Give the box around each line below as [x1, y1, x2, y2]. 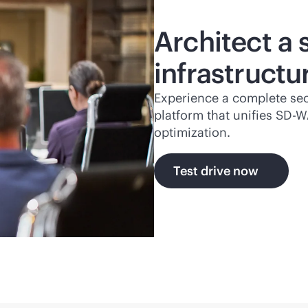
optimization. [154, 124, 230, 141]
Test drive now [173, 163, 258, 179]
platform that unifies [154, 107, 276, 124]
